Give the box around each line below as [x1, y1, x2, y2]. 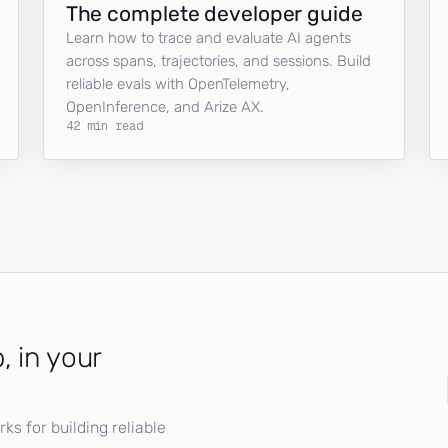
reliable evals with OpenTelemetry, [65, 75, 290, 93]
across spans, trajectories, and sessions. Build [65, 52, 371, 70]
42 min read [65, 118, 143, 134]
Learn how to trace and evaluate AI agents [65, 29, 351, 47]
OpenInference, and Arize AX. [65, 98, 264, 116]
